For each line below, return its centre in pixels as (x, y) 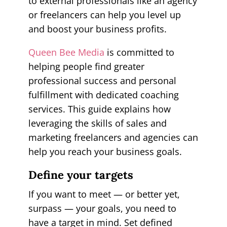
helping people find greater (86, 66)
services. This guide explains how (99, 109)
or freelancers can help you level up (104, 14)
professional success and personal (102, 80)
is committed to (139, 52)
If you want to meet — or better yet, (104, 194)
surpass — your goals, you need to (102, 208)
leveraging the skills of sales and (97, 123)
